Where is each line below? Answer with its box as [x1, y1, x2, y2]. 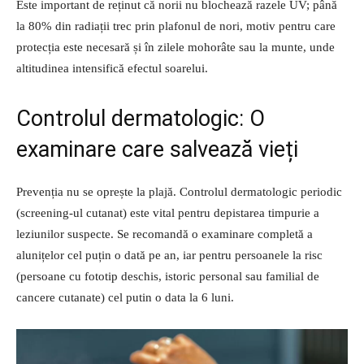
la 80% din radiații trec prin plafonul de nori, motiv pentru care [16, 19, 336, 32]
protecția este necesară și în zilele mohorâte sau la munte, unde [16, 40, 335, 54]
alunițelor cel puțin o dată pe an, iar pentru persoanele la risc [16, 248, 323, 262]
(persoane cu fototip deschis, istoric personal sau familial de [16, 269, 319, 283]
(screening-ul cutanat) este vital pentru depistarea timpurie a [16, 206, 319, 219]
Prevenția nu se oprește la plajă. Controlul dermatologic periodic [16, 184, 342, 198]
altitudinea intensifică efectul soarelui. [16, 61, 208, 75]
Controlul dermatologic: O [16, 105, 265, 132]
